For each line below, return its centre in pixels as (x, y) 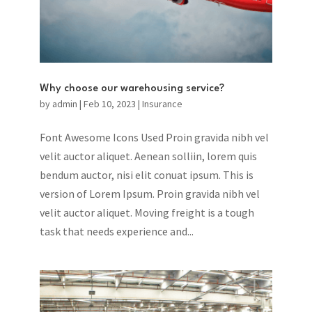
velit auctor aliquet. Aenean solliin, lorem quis (148, 156)
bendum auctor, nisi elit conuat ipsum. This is (146, 174)
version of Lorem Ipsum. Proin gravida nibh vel (149, 193)
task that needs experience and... (116, 231)
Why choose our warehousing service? (132, 88)
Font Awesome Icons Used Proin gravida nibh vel (154, 137)
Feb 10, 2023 (109, 103)
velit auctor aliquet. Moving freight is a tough (147, 212)
